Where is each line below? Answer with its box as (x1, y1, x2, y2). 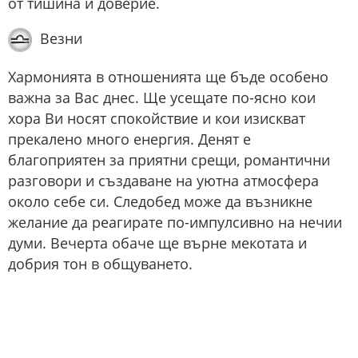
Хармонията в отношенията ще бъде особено (8, 67, 328, 87)
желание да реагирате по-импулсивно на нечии (8, 213, 342, 233)
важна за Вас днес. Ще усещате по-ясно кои (8, 88, 316, 108)
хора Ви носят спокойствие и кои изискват (8, 109, 305, 129)
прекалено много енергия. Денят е (8, 129, 251, 149)
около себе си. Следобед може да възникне (8, 192, 312, 212)
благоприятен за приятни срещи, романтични (8, 150, 330, 170)
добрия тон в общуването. (8, 254, 193, 274)
